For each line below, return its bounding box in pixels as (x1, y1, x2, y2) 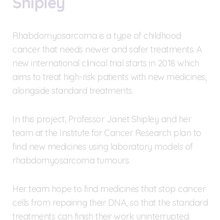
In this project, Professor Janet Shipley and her (12, 113, 191, 125)
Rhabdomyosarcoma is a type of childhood (12, 29, 181, 41)
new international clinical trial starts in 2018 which (12, 57, 199, 69)
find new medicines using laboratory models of (12, 140, 193, 152)
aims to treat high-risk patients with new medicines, (12, 71, 206, 82)
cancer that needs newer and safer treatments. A (12, 43, 202, 55)
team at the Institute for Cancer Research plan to (12, 127, 201, 138)
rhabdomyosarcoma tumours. (12, 154, 130, 166)
